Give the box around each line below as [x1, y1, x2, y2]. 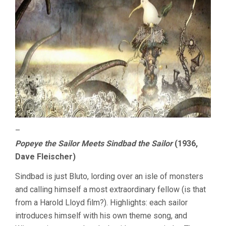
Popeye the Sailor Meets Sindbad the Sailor [15, 138, 173, 148]
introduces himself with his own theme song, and [15, 210, 187, 220]
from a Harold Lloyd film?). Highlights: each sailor [15, 197, 188, 207]
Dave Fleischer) [15, 151, 76, 161]
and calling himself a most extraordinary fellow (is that [15, 184, 206, 194]
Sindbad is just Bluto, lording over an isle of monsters [15, 171, 203, 181]
